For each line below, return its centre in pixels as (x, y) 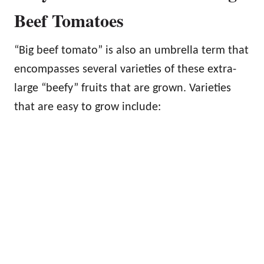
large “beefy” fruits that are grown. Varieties (123, 89)
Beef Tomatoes (69, 20)
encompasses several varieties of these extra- (125, 70)
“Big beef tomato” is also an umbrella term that (131, 51)
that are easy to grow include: (88, 108)
